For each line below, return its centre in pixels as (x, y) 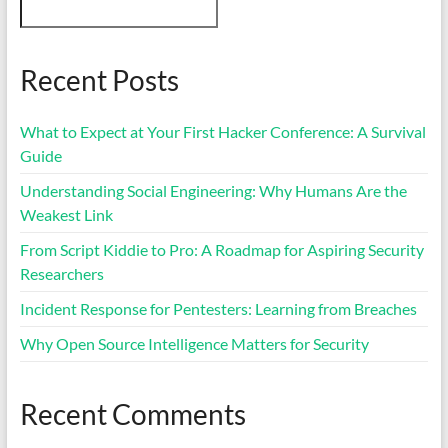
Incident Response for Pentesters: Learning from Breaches (218, 308)
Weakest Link (66, 214)
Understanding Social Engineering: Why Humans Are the (213, 190)
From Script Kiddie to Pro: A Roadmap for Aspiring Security (221, 249)
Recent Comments (132, 413)
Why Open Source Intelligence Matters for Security (194, 343)
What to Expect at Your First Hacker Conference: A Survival (222, 131)
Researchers (61, 273)
